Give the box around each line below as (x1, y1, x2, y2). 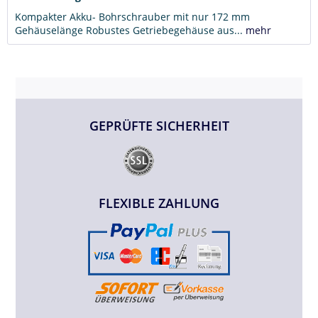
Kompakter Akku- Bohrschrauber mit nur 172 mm (15, 9, 250, 23)
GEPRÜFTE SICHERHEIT (89, 116, 229, 134)
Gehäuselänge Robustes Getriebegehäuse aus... (15, 23, 243, 37)
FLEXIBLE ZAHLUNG (99, 194, 219, 212)
